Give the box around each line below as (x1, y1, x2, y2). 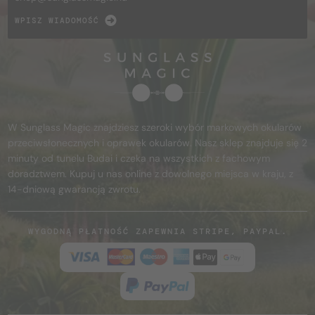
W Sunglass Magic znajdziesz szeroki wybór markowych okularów (8, 120, 302, 134)
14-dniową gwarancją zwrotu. (8, 182, 141, 195)
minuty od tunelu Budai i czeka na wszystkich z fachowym (8, 151, 270, 165)
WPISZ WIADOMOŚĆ (15, 15, 99, 25)
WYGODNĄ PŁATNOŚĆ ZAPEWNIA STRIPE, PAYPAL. (27, 225, 288, 237)
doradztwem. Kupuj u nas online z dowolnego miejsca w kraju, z (8, 167, 293, 180)
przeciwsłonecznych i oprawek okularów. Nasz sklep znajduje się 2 (8, 136, 307, 149)
